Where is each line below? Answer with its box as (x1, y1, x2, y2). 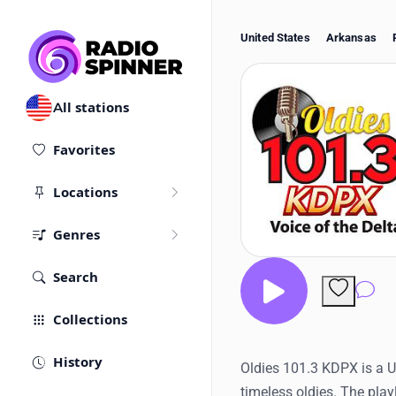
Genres (53, 226, 100, 244)
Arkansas (325, 31, 377, 44)
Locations (53, 184, 118, 202)
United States (240, 31, 310, 44)
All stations (53, 99, 129, 117)
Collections (53, 311, 127, 329)
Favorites (53, 141, 115, 159)
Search (53, 269, 98, 286)
